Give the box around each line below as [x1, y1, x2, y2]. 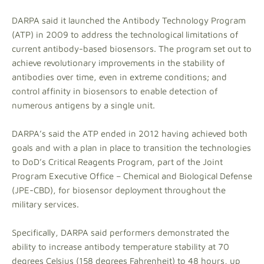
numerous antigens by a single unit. [12, 100, 155, 110]
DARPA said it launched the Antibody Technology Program [12, 15, 246, 25]
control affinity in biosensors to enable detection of [12, 85, 218, 96]
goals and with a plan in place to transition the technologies [12, 142, 251, 153]
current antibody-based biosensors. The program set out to [12, 43, 252, 54]
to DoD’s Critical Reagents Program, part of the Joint [12, 156, 223, 167]
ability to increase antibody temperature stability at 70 [12, 241, 229, 252]
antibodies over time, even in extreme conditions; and [12, 71, 227, 82]
